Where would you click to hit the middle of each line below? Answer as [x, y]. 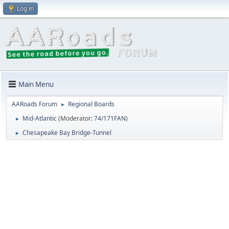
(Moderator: [76, 119]
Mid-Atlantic [40, 119]
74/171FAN [110, 119]
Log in [25, 8]
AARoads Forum [35, 104]
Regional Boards [91, 104]
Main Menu [36, 84]
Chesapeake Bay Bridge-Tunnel [67, 133]
